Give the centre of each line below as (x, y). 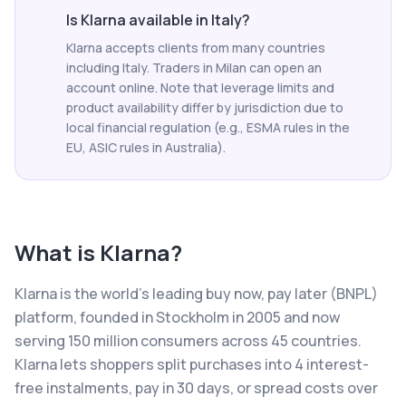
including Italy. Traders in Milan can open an (194, 68)
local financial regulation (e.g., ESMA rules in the (208, 127)
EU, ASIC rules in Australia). (146, 147)
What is (57, 252)
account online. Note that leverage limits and (200, 87)
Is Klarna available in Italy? (158, 20)
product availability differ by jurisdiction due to (205, 107)
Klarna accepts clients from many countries (196, 48)
